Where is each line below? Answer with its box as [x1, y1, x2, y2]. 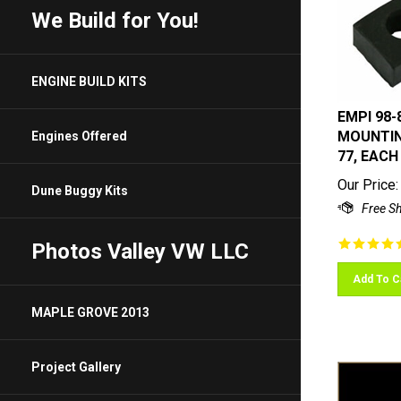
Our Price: [337, 168, 398, 185]
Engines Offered [31, 129, 127, 144]
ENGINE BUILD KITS [31, 74, 147, 90]
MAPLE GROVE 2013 [31, 305, 149, 320]
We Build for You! [31, 8, 199, 34]
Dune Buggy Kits [31, 183, 128, 199]
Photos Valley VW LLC [31, 239, 249, 265]
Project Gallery [31, 360, 121, 375]
